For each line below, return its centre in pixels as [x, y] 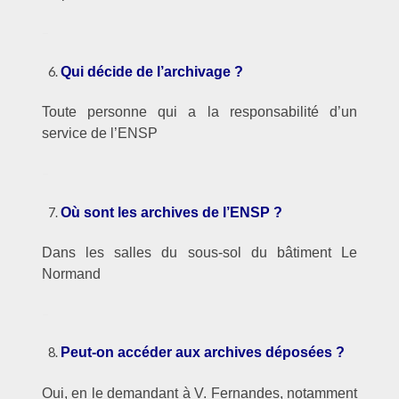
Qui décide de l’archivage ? [152, 71]
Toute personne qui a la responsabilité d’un [199, 112]
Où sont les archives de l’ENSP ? [172, 212]
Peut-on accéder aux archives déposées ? [203, 353]
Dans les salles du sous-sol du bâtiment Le [199, 253]
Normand [71, 274]
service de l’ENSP [99, 134]
